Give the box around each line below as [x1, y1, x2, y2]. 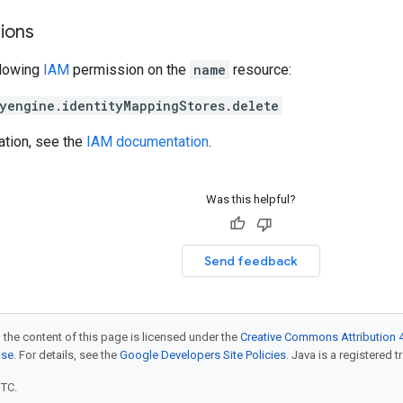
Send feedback [203, 253, 298, 269]
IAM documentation [86, 133, 209, 150]
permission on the [69, 61, 190, 78]
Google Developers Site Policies [120, 348, 286, 362]
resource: [229, 61, 291, 78]
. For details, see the [13, 348, 120, 362]
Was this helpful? [205, 193, 296, 206]
